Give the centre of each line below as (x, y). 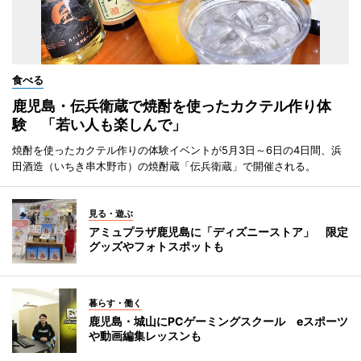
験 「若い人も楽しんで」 (99, 124)
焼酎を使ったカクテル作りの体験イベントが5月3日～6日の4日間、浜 (177, 149)
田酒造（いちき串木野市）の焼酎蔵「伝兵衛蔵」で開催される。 (164, 166)
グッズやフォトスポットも (156, 246)
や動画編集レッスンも (145, 335)
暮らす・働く (115, 303)
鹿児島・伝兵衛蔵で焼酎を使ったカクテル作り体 (172, 106)
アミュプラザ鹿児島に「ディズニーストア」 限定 (218, 231)
